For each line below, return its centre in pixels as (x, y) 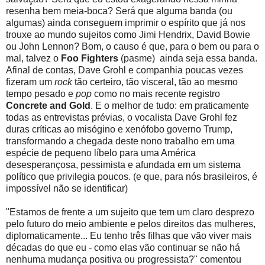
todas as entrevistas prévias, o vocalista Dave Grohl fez (122, 118)
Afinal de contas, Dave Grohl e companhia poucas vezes (125, 70)
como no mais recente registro (156, 94)
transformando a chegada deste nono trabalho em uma (120, 141)
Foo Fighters (90, 59)
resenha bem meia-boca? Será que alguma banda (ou (119, 11)
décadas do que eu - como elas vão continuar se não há (123, 248)
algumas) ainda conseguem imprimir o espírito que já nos (126, 23)
